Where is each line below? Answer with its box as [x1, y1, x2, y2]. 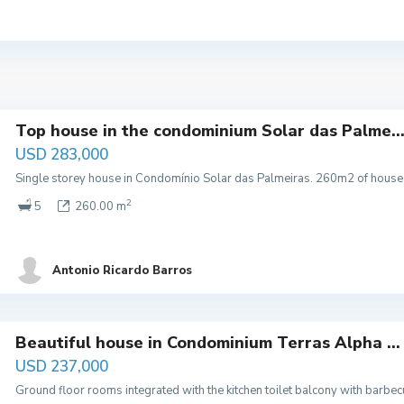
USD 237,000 [15, 356, 108, 378]
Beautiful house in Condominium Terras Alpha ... [15, 332, 400, 354]
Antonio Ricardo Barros [52, 262, 192, 280]
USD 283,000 [15, 144, 108, 165]
